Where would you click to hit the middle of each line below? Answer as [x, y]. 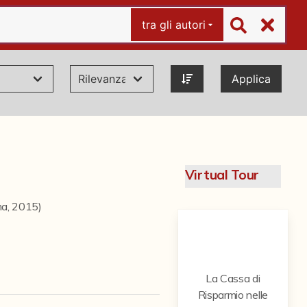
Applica [251, 79]
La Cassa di [233, 278]
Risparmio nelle [233, 295]
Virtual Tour [222, 175]
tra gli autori [174, 25]
